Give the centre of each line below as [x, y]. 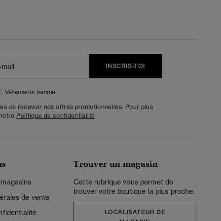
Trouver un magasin [116, 164]
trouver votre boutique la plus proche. [134, 191]
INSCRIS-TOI [126, 66]
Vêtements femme [30, 92]
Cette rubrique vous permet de [124, 182]
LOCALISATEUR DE [135, 212]
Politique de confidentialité [56, 116]
